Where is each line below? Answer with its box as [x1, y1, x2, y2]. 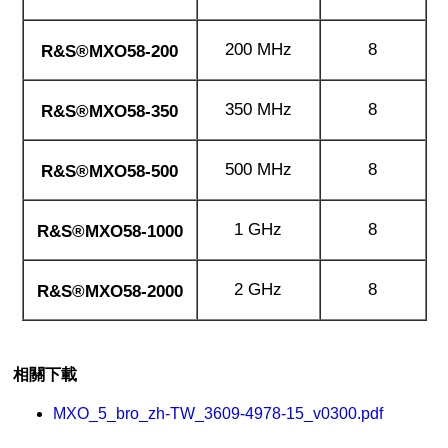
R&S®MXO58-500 [41, 161, 178, 181]
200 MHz [224, 39, 292, 59]
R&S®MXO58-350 [41, 101, 178, 121]
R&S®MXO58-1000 [36, 221, 183, 241]
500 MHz [224, 159, 292, 179]
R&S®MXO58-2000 [36, 281, 183, 301]
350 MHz [224, 99, 292, 119]
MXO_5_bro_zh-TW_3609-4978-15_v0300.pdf [53, 405, 384, 423]
